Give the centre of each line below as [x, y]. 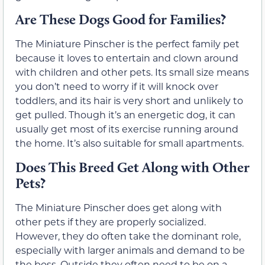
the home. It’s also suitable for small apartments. [130, 143]
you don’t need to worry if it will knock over [117, 86]
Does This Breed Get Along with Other [132, 167]
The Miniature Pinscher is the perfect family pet [127, 44]
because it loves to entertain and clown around [127, 58]
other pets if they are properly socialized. [111, 221]
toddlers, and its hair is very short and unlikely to [129, 101]
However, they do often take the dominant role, [128, 235]
